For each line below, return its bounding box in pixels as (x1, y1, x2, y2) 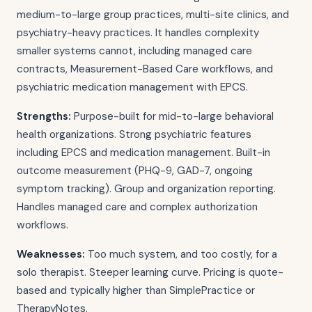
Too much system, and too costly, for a (85, 247, 277, 261)
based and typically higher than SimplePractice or (17, 283, 255, 297)
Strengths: (17, 109, 71, 123)
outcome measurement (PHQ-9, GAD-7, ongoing (17, 164, 253, 178)
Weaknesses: (17, 247, 85, 261)
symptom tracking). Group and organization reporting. (17, 182, 276, 196)
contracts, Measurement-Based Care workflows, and (17, 62, 273, 76)
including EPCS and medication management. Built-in (17, 146, 270, 159)
